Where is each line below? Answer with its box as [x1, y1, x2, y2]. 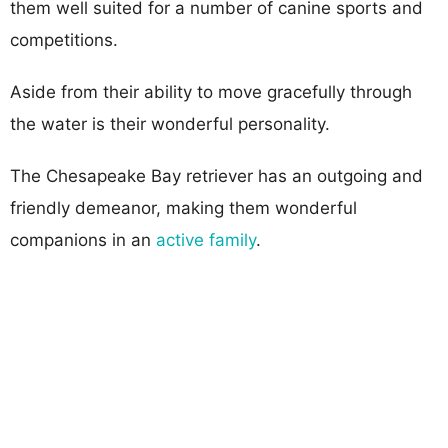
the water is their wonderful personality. [10, 113, 330, 134]
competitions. [10, 29, 118, 50]
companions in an [10, 229, 156, 250]
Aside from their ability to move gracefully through [10, 81, 412, 102]
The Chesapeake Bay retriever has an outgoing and [10, 165, 423, 186]
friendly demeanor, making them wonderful [10, 197, 357, 218]
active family [156, 229, 256, 250]
